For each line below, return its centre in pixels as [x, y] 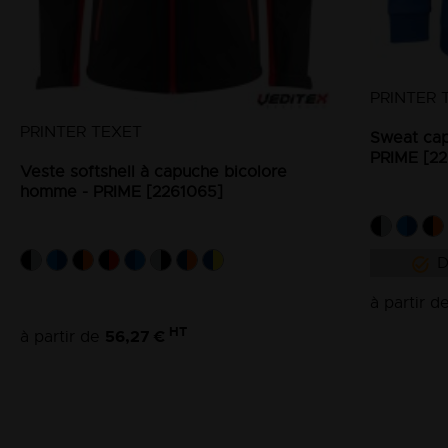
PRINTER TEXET [81, 131]
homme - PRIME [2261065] [121, 191]
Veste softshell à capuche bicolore [153, 171]
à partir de [62, 336]
